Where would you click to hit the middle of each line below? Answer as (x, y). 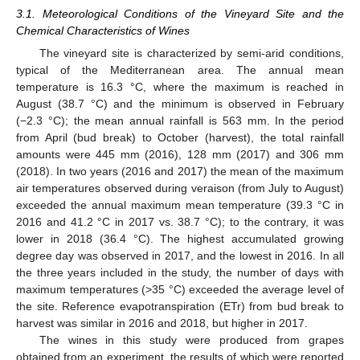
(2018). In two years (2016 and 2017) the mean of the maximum (180, 171)
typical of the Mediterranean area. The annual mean (180, 70)
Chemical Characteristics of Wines (103, 30)
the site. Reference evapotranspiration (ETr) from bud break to (180, 306)
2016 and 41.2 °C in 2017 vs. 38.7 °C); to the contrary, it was (180, 221)
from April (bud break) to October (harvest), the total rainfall (180, 137)
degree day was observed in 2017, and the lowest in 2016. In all (180, 255)
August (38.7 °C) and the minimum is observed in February (180, 103)
